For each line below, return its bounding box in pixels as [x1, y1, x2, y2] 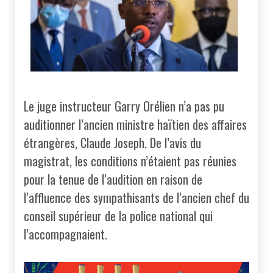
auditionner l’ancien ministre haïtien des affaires [24, 115, 247, 133]
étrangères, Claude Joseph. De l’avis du [24, 133, 201, 152]
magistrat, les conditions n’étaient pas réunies [24, 151, 236, 170]
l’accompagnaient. [24, 224, 107, 243]
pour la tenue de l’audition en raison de [24, 169, 202, 188]
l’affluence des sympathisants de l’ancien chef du [24, 188, 249, 207]
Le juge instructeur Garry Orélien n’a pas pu [24, 96, 224, 115]
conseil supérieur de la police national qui [24, 206, 213, 225]
